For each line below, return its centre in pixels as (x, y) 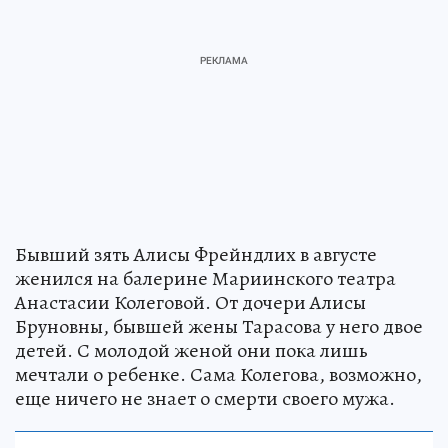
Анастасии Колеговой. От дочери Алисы (190, 302)
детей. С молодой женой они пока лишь (191, 350)
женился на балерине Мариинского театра (205, 278)
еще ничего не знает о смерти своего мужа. (205, 398)
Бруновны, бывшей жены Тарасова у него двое (219, 326)
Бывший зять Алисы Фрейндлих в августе (196, 254)
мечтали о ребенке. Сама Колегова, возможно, (218, 374)
